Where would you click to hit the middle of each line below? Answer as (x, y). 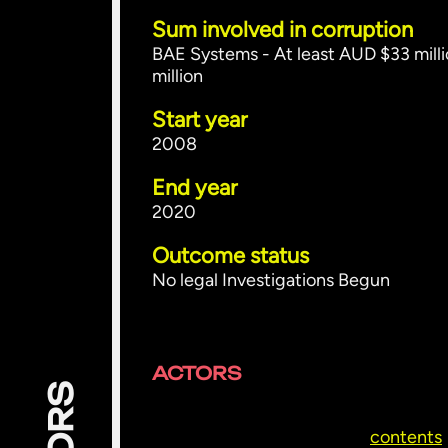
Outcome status (230, 255)
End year (194, 187)
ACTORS (196, 373)
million (177, 76)
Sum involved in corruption (282, 29)
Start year (199, 119)
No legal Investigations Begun (271, 280)
